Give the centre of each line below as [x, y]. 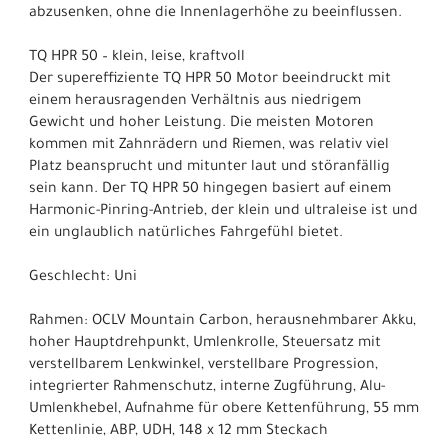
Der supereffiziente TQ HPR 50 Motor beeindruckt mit [210, 79]
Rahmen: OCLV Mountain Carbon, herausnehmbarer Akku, [222, 321]
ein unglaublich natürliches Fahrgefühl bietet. [186, 233]
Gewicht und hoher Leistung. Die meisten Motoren [201, 123]
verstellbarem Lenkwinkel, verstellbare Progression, [203, 365]
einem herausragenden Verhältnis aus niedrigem [195, 101]
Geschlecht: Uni [83, 277]
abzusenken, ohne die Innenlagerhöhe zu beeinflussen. [215, 13]
